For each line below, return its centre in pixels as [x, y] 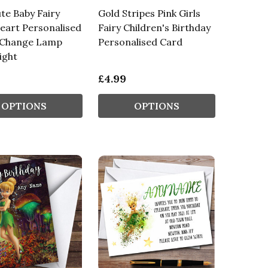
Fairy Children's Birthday [154, 27]
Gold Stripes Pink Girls [149, 13]
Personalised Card [140, 42]
